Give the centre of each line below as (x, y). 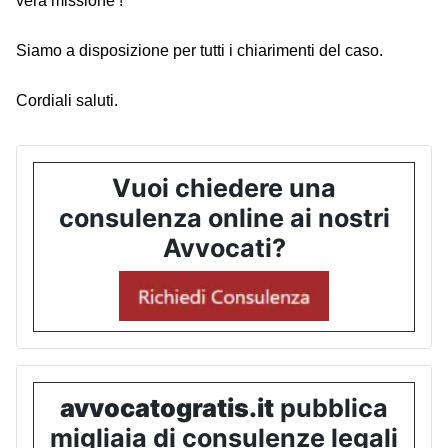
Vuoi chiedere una (224, 188)
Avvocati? (224, 248)
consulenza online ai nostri (224, 218)
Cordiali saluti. (67, 101)
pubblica (331, 408)
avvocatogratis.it (167, 408)
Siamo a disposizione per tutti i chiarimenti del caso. (199, 51)
